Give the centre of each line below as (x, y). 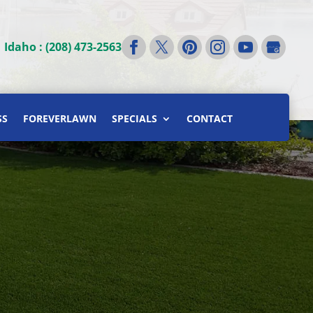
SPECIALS (134, 118)
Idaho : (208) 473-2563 (63, 47)
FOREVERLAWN (59, 118)
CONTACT (209, 118)
